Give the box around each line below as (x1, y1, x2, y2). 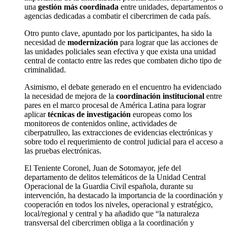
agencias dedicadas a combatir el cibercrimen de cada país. (24, 12, 211, 21)
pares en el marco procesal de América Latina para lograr (24, 101, 206, 110)
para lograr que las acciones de (118, 38, 218, 47)
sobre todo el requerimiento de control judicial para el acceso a (24, 137, 223, 146)
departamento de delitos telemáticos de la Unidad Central (24, 173, 206, 182)
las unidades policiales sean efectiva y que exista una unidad (24, 47, 216, 56)
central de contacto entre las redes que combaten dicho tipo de (24, 56, 221, 65)
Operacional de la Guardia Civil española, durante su (24, 182, 193, 191)
